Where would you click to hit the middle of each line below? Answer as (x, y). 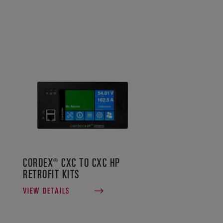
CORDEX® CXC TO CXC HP (72, 162)
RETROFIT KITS (52, 173)
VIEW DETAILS (47, 190)
